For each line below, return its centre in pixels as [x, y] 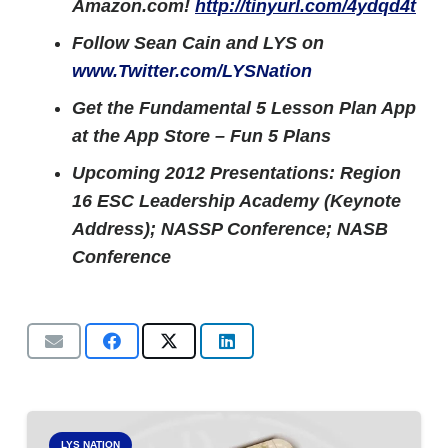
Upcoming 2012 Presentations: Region [236, 173]
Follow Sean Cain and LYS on [198, 43]
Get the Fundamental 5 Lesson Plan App [244, 108]
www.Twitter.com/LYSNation [192, 71]
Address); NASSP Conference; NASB [230, 229]
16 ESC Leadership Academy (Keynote [236, 201]
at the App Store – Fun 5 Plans [201, 136]
